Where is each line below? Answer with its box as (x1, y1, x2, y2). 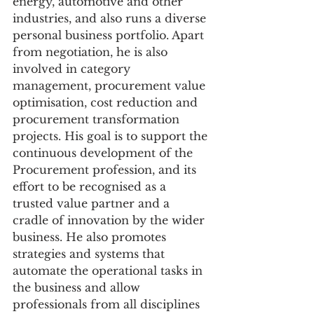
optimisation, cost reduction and (13, 95, 201, 110)
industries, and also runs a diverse (13, 11, 210, 26)
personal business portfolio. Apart (13, 28, 207, 43)
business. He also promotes (13, 230, 170, 245)
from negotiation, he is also (13, 45, 171, 60)
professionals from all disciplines (13, 297, 203, 312)
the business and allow (13, 280, 144, 295)
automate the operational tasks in (13, 264, 206, 278)
